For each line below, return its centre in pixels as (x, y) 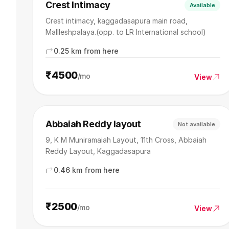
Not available (197, 124)
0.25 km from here (86, 51)
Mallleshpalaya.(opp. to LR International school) (126, 32)
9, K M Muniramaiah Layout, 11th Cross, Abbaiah (126, 140)
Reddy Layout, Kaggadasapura (98, 151)
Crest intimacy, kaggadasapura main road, (117, 21)
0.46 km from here (87, 170)
